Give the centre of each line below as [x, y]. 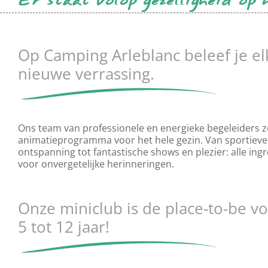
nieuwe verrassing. [86, 74]
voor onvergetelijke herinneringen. [96, 164]
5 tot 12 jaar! [63, 227]
